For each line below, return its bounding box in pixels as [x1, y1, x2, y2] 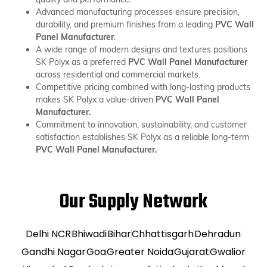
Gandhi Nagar [21, 244, 86, 259]
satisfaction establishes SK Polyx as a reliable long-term [36, 131, 249, 142]
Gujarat [173, 244, 209, 259]
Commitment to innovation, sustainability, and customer [36, 119, 247, 130]
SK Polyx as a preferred [36, 56, 128, 67]
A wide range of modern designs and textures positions [36, 44, 247, 55]
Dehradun [194, 226, 241, 241]
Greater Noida [106, 244, 173, 259]
